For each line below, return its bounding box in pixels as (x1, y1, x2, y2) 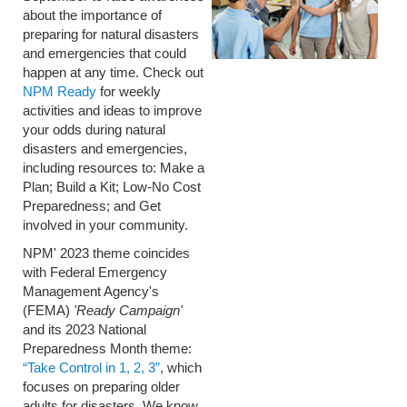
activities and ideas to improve (23, 102, 202, 118)
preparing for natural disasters (23, 25, 199, 42)
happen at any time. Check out (23, 64, 203, 80)
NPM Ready (23, 83, 96, 99)
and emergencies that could (23, 45, 186, 61)
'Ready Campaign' (74, 302, 183, 318)
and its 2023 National (23, 321, 146, 337)
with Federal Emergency (23, 263, 167, 280)
